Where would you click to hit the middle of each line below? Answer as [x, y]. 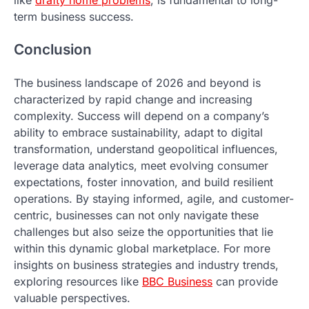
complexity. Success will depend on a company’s [141, 116]
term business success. [74, 16]
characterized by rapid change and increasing [133, 100]
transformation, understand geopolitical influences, [146, 149]
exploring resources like [78, 282]
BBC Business [177, 282]
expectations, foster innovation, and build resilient [143, 182]
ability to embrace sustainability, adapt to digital [138, 133]
